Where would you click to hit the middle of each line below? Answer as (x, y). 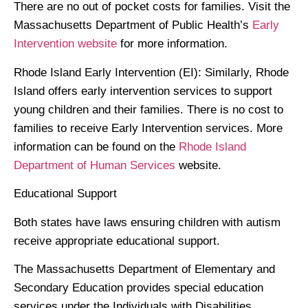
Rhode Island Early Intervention (95, 72)
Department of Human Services (95, 165)
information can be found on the (96, 146)
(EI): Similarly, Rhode (232, 72)
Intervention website (65, 44)
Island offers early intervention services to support (143, 91)
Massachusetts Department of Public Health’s (133, 25)
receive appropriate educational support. (117, 241)
